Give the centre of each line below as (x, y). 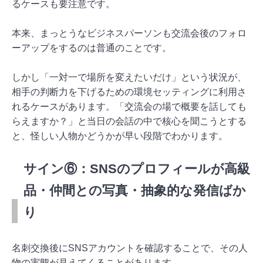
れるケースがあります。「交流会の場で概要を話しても (129, 106)
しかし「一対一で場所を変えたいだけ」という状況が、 (129, 77)
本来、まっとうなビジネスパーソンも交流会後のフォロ (129, 33)
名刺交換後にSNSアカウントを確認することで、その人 (130, 248)
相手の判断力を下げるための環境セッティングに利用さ (129, 92)
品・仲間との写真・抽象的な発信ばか (135, 190)
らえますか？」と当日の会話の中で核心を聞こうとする (129, 121)
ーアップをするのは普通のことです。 (92, 48)
